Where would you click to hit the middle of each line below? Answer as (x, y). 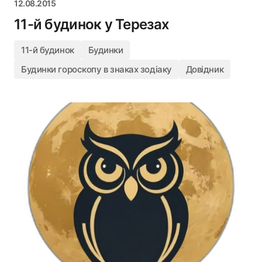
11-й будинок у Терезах (92, 24)
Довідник (205, 69)
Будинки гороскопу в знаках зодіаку (96, 69)
